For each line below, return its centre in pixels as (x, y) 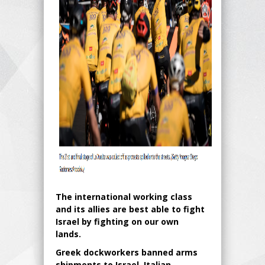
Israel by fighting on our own (117, 221)
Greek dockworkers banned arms (127, 252)
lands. (71, 234)
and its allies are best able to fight (130, 209)
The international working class (124, 196)
